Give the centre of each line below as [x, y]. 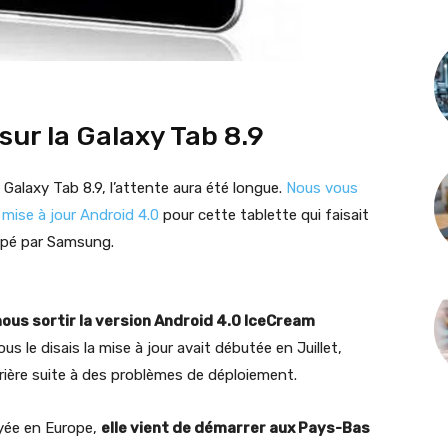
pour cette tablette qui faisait [264, 215]
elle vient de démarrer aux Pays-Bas [235, 428]
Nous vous [320, 188]
